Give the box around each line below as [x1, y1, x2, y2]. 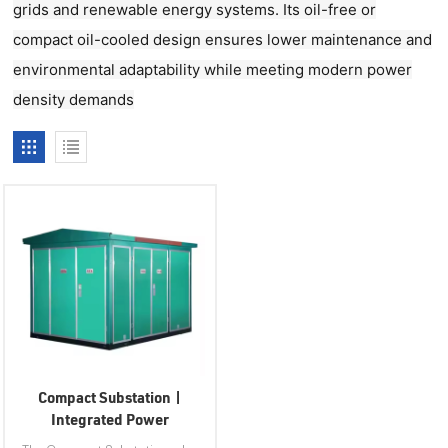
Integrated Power [51, 409, 170, 430]
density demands [13, 90, 135, 110]
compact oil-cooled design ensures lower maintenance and [13, 30, 433, 50]
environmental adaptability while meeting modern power [13, 60, 413, 80]
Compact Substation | [38, 387, 183, 408]
